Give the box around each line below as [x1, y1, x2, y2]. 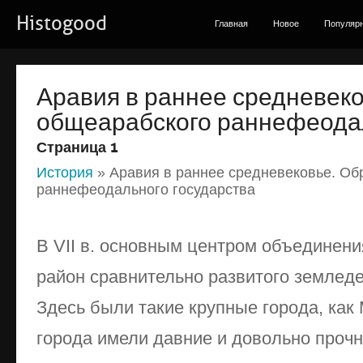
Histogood [16, 12, 107, 35]
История [36, 164, 93, 181]
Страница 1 [36, 139, 118, 156]
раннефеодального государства [36, 181, 255, 198]
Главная [215, 19, 248, 28]
